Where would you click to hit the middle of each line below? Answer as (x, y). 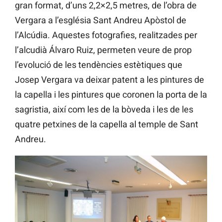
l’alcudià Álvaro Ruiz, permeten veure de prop (103, 50)
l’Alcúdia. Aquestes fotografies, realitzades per (106, 35)
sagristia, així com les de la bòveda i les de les (104, 110)
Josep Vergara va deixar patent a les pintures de (110, 80)
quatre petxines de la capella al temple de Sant (107, 124)
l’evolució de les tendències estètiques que (99, 65)
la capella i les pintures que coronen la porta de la (111, 95)
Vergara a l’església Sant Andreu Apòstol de (101, 20)
